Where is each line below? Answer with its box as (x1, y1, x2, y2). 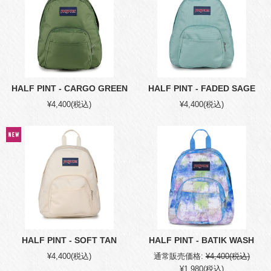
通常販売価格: (153, 251, 203, 261)
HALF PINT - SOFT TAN (22, 235, 117, 245)
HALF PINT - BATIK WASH (149, 235, 255, 245)
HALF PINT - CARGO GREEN (11, 84, 128, 94)
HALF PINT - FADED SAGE (148, 84, 255, 94)
